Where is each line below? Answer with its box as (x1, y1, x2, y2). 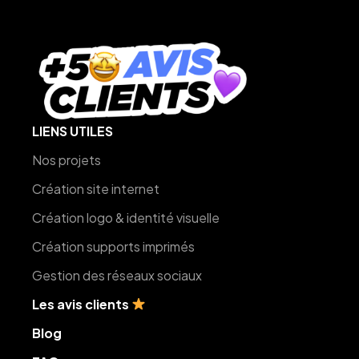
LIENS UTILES (32, 122, 114, 139)
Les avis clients (32, 295, 132, 313)
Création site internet (32, 179, 160, 197)
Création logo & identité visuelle (32, 208, 220, 226)
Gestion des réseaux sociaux (32, 266, 203, 284)
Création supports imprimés (32, 237, 196, 255)
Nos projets (32, 151, 102, 168)
